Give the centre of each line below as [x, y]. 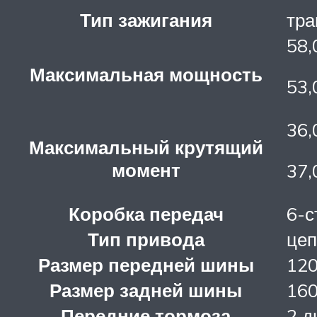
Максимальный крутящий [146, 147]
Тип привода [146, 239]
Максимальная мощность [146, 74]
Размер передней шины [146, 264]
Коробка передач [146, 213]
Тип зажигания [146, 19]
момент [146, 169]
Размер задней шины [146, 290]
